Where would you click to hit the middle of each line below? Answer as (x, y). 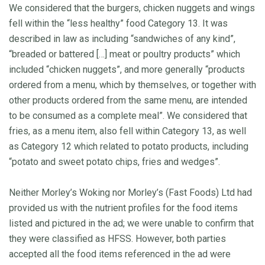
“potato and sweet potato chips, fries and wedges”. (114, 161)
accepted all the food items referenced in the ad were (120, 254)
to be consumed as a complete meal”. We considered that (128, 115)
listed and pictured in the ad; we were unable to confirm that (131, 223)
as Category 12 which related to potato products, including (129, 146)
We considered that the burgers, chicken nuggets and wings (132, 8)
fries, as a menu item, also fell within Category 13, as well (127, 131)
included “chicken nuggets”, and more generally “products (127, 69)
